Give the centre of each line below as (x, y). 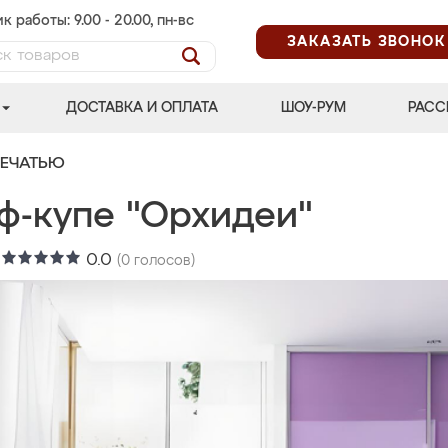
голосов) (162, 261)
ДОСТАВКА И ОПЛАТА (142, 108)
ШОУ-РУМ (313, 108)
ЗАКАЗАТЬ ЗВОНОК (366, 41)
